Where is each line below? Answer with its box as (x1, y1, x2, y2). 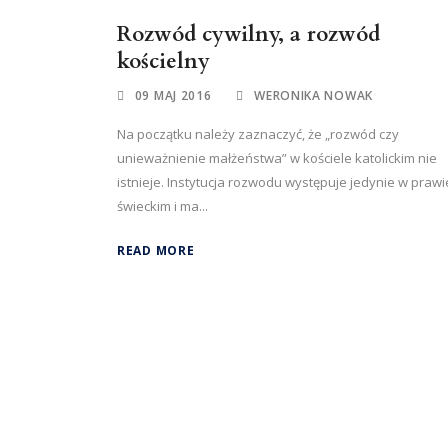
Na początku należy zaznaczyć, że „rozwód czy (117, 125, 399, 143)
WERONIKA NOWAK (254, 87, 373, 104)
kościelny (117, 47, 210, 76)
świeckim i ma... (117, 197, 208, 215)
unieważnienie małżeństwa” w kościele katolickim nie (117, 149, 437, 167)
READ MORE (117, 242, 195, 259)
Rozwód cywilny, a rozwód (117, 20, 380, 49)
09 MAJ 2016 (134, 87, 212, 104)
